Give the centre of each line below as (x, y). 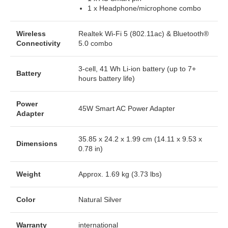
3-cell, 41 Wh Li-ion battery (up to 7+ (137, 68)
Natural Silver (100, 199)
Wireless (31, 33)
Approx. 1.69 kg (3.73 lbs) (120, 174)
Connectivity (38, 43)
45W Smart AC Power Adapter (127, 108)
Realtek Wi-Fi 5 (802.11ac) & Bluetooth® (144, 33)
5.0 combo (95, 43)
